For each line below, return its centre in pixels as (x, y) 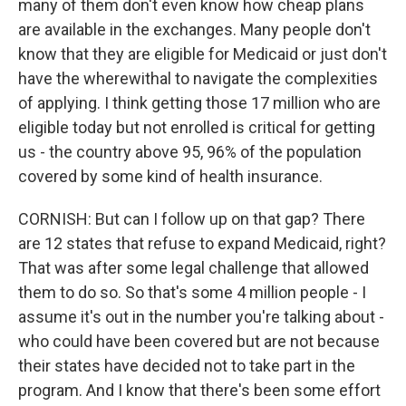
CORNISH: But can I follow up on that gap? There (192, 219)
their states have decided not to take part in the (187, 366)
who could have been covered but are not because (199, 341)
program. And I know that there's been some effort (199, 390)
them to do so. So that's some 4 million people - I (192, 292)
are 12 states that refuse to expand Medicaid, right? (202, 243)
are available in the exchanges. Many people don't (194, 29)
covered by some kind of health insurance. (170, 176)
